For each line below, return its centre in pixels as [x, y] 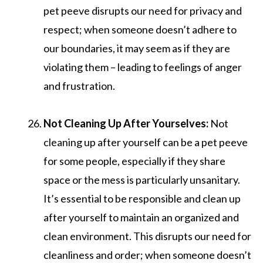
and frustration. [79, 85]
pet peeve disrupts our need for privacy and [143, 10]
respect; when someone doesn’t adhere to [140, 29]
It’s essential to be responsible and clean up [142, 198]
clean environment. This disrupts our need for [147, 236]
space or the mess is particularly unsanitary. [142, 179]
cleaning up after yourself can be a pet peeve [146, 142]
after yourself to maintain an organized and [141, 217]
